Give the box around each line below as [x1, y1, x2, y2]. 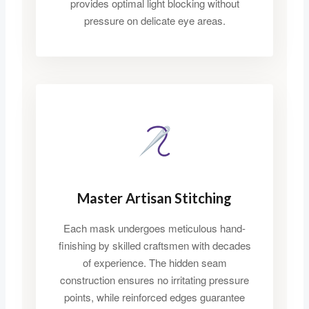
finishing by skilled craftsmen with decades [58, 238, 251, 253]
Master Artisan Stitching [77, 190, 232, 207]
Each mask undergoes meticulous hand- [63, 221, 246, 236]
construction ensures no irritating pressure [60, 272, 249, 288]
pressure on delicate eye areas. [83, 13, 226, 28]
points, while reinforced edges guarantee [64, 290, 245, 305]
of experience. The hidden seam [82, 255, 227, 270]
